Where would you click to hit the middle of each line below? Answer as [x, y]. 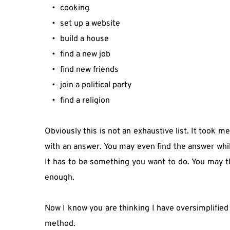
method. [60, 224]
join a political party [96, 85]
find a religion [85, 101]
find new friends [89, 70]
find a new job [85, 54]
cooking [75, 8]
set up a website [90, 24]
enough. [60, 178]
